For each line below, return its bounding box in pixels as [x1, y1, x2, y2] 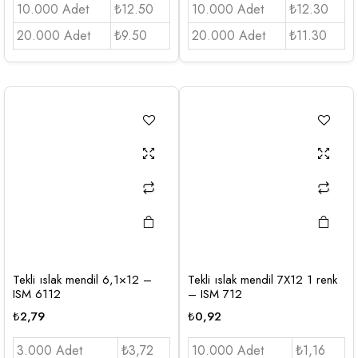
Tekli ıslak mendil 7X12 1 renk [188, 270, 337, 288]
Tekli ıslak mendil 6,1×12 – [13, 270, 152, 288]
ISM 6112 [13, 284, 61, 303]
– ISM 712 [188, 284, 242, 303]
